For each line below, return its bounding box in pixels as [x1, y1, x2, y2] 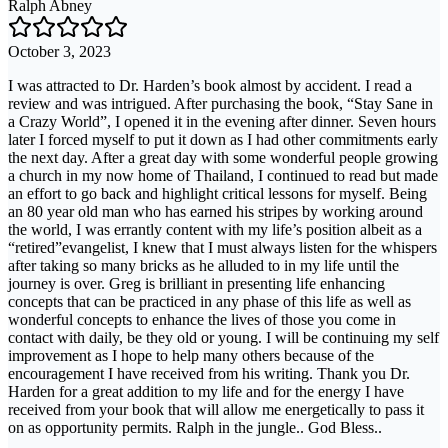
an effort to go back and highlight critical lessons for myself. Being [8, 184, 427, 202]
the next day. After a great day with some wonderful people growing [8, 148, 438, 166]
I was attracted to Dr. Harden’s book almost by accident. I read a [8, 76, 412, 94]
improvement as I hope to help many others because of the [8, 346, 374, 364]
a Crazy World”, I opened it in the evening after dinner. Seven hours [8, 112, 436, 130]
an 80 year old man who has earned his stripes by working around [8, 202, 423, 220]
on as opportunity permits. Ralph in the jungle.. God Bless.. [8, 418, 382, 436]
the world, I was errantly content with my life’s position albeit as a [8, 220, 422, 238]
